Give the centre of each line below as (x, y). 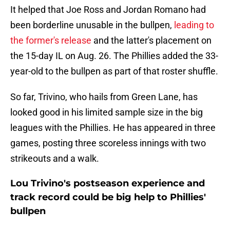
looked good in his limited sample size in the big (107, 112)
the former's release (51, 41)
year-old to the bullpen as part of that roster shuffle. (114, 71)
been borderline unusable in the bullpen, (92, 25)
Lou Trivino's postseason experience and (108, 184)
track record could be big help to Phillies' (108, 197)
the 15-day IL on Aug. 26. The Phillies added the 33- (114, 56)
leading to (194, 25)
